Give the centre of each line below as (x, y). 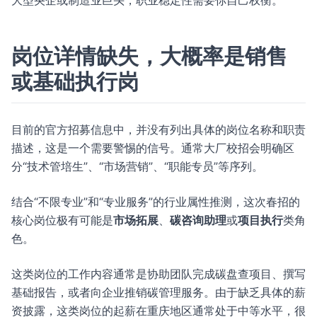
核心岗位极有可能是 (62, 220)
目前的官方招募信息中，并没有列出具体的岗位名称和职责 (158, 129)
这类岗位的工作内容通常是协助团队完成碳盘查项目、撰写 (158, 274)
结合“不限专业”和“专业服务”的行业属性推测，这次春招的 (156, 202)
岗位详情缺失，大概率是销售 (149, 56)
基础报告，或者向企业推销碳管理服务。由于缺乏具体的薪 (158, 292)
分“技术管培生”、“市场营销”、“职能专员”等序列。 (137, 166)
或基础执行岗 (75, 81)
